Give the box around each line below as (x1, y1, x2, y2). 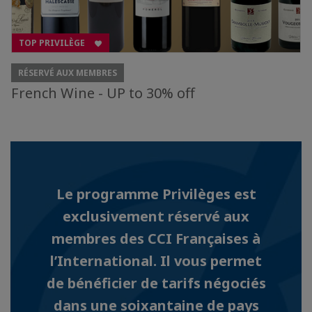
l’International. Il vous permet (50, 251, 262, 270)
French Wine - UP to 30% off (11, 83, 195, 102)
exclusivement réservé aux (63, 206, 249, 226)
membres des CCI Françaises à (52, 228, 260, 248)
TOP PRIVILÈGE (19, 36, 87, 49)
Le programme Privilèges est (56, 184, 256, 203)
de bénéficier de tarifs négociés (46, 273, 266, 292)
